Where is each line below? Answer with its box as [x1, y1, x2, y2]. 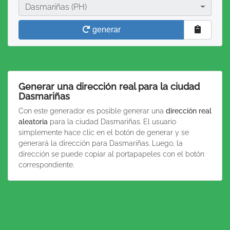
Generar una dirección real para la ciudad [18, 81, 200, 92]
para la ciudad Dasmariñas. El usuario [48, 117, 176, 126]
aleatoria [18, 117, 48, 126]
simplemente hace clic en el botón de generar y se [18, 128, 189, 137]
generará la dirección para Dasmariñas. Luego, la [18, 139, 183, 147]
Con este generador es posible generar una [18, 106, 166, 115]
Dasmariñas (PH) [25, 2, 87, 12]
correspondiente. [18, 160, 74, 169]
